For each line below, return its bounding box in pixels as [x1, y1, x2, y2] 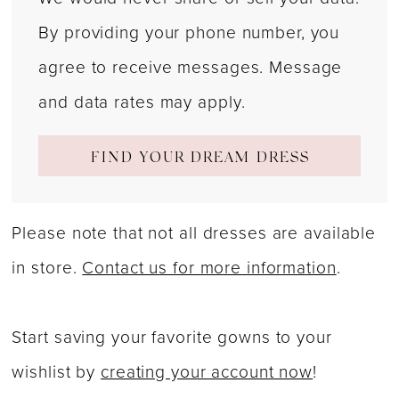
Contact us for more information [82, 255, 337, 281]
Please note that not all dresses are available [12, 220, 377, 247]
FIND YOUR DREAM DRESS [90, 149, 311, 172]
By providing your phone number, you [38, 19, 340, 45]
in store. [12, 255, 83, 281]
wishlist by [12, 359, 102, 386]
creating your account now [101, 359, 313, 386]
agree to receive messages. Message [38, 53, 343, 80]
